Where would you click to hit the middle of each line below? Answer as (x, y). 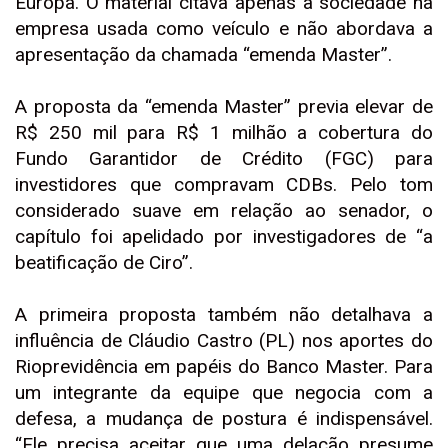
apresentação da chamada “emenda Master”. (203, 54)
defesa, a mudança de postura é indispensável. (224, 418)
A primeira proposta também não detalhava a (224, 314)
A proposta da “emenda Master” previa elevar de (224, 106)
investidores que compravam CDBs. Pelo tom (224, 184)
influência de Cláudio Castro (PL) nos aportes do (224, 340)
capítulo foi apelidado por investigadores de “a (224, 236)
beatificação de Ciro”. (104, 262)
